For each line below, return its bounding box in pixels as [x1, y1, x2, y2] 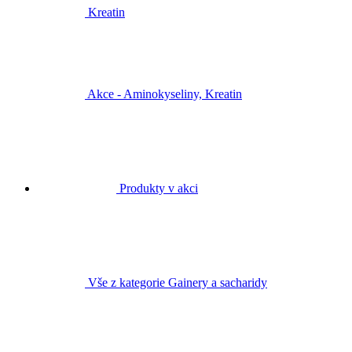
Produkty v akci [119, 181, 198, 195]
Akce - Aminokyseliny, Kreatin [87, 86, 242, 101]
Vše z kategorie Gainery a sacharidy [88, 275, 267, 289]
